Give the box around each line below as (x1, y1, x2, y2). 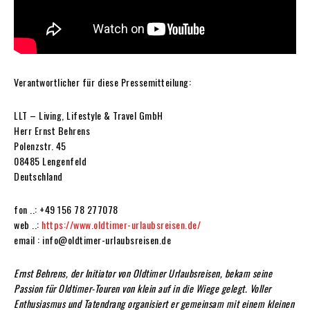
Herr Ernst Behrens (14, 123, 90, 138)
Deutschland (14, 169, 63, 183)
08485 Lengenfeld (14, 154, 86, 168)
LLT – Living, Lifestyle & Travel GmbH (14, 108, 163, 122)
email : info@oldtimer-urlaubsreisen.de (14, 232, 171, 247)
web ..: (14, 217, 42, 232)
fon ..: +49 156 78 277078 (14, 202, 118, 217)
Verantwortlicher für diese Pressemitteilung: (14, 75, 191, 89)
